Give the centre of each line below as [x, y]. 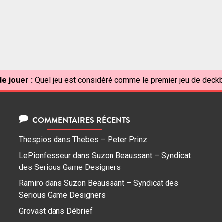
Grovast [32, 211]
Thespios [35, 140]
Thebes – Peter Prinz [110, 140]
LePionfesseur [45, 156]
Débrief [80, 211]
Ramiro [31, 183]
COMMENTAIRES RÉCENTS [80, 120]
